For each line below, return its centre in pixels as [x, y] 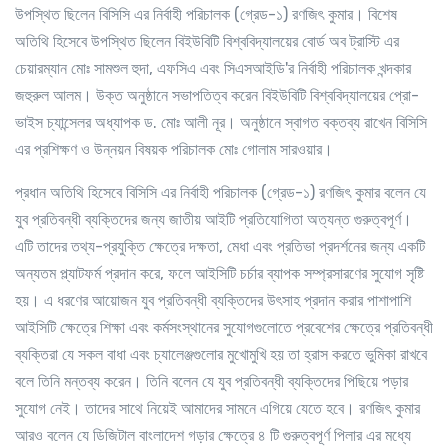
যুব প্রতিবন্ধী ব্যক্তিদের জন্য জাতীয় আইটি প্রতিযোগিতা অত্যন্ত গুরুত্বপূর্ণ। [213, 220]
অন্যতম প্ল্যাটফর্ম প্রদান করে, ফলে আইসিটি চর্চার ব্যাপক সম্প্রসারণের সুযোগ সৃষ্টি [219, 274]
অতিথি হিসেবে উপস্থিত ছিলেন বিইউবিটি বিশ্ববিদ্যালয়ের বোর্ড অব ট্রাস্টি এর [207, 42]
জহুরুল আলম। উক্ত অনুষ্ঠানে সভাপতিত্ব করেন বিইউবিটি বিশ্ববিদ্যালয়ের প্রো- [217, 96]
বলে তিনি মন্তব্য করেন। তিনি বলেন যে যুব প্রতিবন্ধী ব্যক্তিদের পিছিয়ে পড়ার [211, 382]
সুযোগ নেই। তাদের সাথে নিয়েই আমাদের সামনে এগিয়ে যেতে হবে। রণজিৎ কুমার [217, 409]
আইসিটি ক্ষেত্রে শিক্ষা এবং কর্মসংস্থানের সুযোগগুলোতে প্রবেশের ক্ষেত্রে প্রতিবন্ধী [224, 328]
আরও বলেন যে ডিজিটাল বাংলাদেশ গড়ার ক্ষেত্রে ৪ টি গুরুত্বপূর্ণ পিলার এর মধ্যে [213, 436]
